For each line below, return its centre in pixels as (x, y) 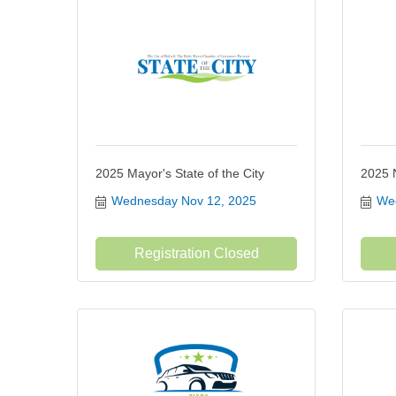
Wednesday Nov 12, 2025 (183, 201)
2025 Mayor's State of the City (180, 173)
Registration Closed (196, 253)
